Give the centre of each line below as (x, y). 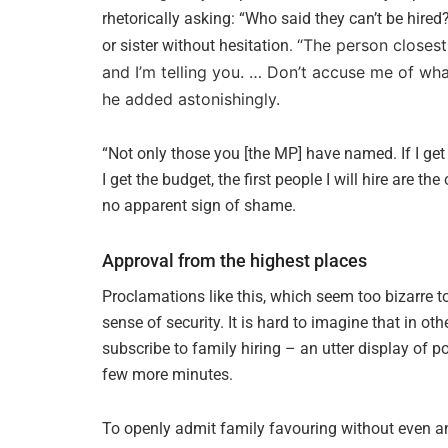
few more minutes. (167, 374)
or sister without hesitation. (199, 45)
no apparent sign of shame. (199, 205)
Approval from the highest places (234, 260)
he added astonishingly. (193, 98)
